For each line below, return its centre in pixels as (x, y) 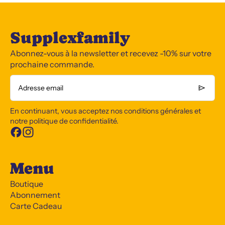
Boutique (27, 184)
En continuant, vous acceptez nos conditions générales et (105, 111)
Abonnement (35, 195)
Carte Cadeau (36, 206)
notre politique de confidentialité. (64, 121)
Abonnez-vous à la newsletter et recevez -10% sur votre (111, 53)
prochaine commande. (52, 64)
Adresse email (41, 88)
